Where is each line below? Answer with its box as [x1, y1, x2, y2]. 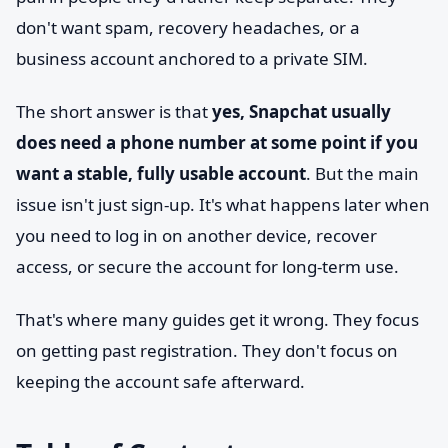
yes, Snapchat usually [212, 100, 391, 123]
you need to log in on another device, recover [16, 224, 377, 247]
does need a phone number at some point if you [16, 131, 418, 154]
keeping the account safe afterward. [16, 370, 305, 393]
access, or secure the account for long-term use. [16, 255, 399, 278]
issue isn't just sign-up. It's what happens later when [16, 193, 430, 216]
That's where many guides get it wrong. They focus [16, 308, 419, 331]
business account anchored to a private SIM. [16, 47, 368, 70]
